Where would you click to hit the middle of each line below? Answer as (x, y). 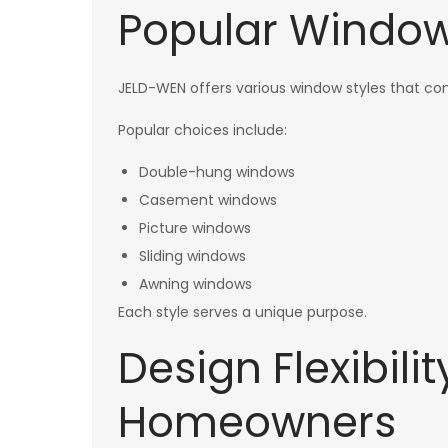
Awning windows (195, 283)
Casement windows (208, 199)
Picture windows (195, 227)
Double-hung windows (217, 171)
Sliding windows (192, 255)
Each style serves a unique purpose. (242, 311)
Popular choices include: (202, 129)
